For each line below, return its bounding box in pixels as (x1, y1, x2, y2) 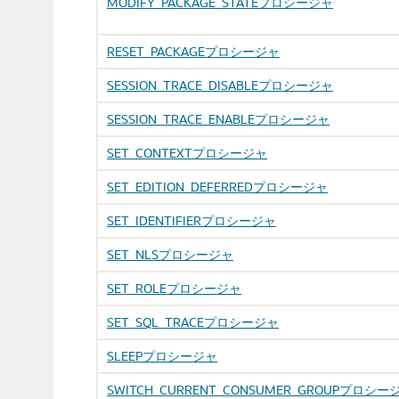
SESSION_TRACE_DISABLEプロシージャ (107, 77, 333, 94)
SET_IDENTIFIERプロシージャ (107, 212, 276, 229)
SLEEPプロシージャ (107, 347, 217, 364)
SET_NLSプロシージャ (107, 246, 233, 263)
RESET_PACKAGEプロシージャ (107, 43, 280, 60)
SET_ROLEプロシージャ (107, 280, 241, 297)
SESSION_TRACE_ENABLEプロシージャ (107, 110, 330, 127)
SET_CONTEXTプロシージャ (107, 144, 267, 161)
